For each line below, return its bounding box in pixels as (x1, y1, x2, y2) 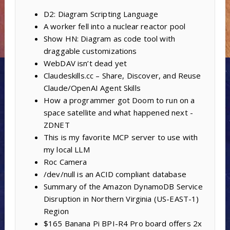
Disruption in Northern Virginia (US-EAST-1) (43, 193, 199, 204)
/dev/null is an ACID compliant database (43, 168, 186, 179)
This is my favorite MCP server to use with (43, 131, 198, 142)
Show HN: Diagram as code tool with (43, 33, 176, 44)
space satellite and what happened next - (43, 107, 193, 118)
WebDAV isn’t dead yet (43, 57, 127, 68)
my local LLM (43, 144, 90, 155)
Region (43, 205, 69, 216)
